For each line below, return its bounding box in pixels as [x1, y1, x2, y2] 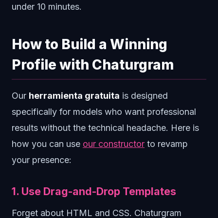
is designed [120, 91, 168, 101]
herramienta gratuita [29, 91, 120, 101]
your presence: [12, 155, 72, 165]
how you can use [12, 139, 83, 149]
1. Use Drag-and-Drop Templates [12, 185, 176, 198]
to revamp [145, 139, 188, 149]
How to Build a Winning [12, 36, 167, 53]
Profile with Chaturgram [12, 56, 174, 73]
